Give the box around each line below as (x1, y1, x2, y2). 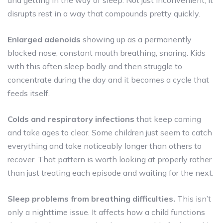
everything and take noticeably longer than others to (7, 140, 202, 151)
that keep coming (134, 113, 201, 124)
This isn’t (175, 193, 211, 204)
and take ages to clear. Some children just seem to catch (7, 127, 212, 137)
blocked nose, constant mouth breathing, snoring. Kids (7, 47, 206, 58)
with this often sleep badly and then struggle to (7, 61, 182, 71)
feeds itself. (7, 88, 50, 98)
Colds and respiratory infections (7, 113, 134, 124)
